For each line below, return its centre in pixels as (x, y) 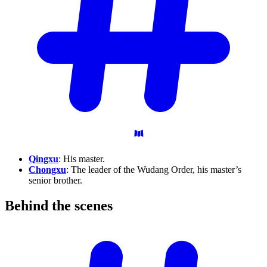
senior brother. (55, 181)
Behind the (40, 206)
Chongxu (47, 170)
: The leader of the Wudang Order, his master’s (154, 170)
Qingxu (44, 159)
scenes (94, 206)
